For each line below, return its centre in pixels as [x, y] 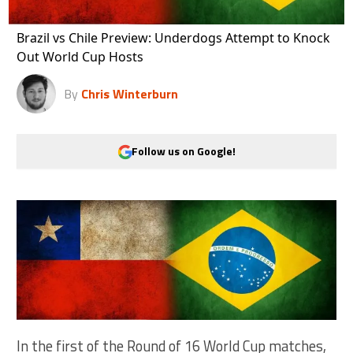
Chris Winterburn [130, 93]
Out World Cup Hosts [80, 56]
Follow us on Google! [184, 151]
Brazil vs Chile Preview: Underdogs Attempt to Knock [174, 37]
